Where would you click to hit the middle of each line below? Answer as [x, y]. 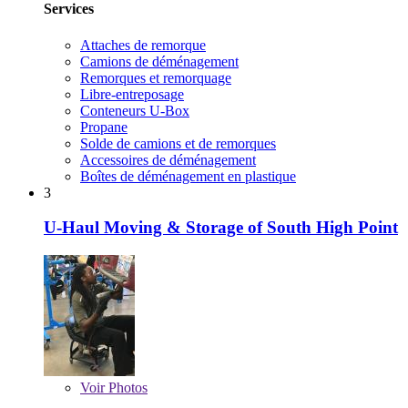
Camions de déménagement [159, 61]
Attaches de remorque [143, 45]
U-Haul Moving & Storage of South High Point [221, 228]
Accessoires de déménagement [168, 159]
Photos [126, 388]
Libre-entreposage [132, 94]
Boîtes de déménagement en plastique [188, 176]
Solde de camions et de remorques [178, 143]
